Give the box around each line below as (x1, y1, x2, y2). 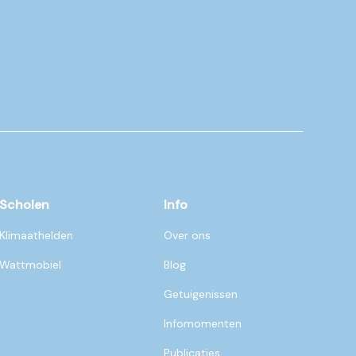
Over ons (163, 228, 211, 243)
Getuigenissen (163, 287, 238, 302)
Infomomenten (163, 316, 242, 331)
